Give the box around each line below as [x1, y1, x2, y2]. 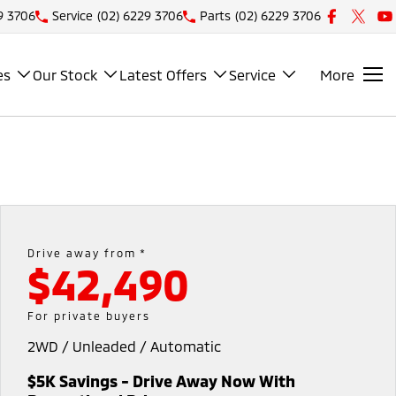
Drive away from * [27, 246, 147, 259]
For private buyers [27, 308, 150, 322]
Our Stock [33, 65, 97, 83]
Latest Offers [119, 65, 207, 83]
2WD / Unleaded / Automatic [27, 337, 221, 354]
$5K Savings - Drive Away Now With [27, 370, 295, 391]
